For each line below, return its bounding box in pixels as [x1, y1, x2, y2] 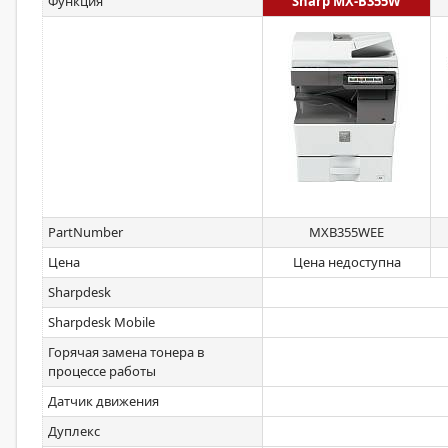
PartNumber [48, 223, 123, 241]
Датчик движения [48, 392, 159, 410]
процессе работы [48, 362, 156, 380]
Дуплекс [48, 422, 100, 440]
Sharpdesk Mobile [48, 313, 155, 331]
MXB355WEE [309, 223, 384, 241]
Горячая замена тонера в [48, 343, 204, 361]
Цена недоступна [292, 253, 401, 271]
